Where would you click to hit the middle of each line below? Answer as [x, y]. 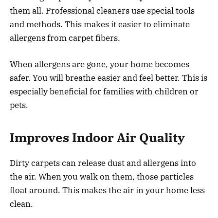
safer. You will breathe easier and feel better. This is [109, 78]
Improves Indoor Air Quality [97, 138]
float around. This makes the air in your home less [107, 191]
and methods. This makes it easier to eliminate [100, 24]
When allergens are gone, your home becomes [100, 64]
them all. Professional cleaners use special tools [102, 10]
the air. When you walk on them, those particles [102, 177]
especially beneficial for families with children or [104, 91]
